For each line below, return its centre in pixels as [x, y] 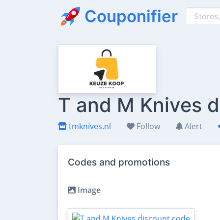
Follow [147, 126]
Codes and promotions [119, 162]
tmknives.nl [89, 126]
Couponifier [131, 16]
